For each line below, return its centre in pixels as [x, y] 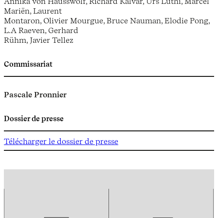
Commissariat [28, 64]
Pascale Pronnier [35, 95]
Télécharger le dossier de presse [61, 141]
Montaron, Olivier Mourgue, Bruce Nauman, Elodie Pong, [107, 20]
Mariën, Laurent [33, 10]
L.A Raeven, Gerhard [41, 30]
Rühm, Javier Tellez [39, 40]
